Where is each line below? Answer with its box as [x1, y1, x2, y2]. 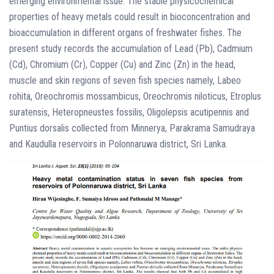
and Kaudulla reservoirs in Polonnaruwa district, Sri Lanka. [9, 138, 228, 150]
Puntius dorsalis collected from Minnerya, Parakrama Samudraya [9, 122, 255, 134]
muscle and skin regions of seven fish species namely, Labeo [9, 74, 241, 86]
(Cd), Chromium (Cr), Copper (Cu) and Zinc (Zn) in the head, [9, 58, 235, 70]
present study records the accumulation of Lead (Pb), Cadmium [9, 42, 253, 54]
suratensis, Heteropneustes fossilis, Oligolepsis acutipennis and [9, 106, 249, 118]
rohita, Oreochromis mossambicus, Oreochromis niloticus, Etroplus [9, 90, 261, 102]
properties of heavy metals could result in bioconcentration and [9, 10, 250, 23]
